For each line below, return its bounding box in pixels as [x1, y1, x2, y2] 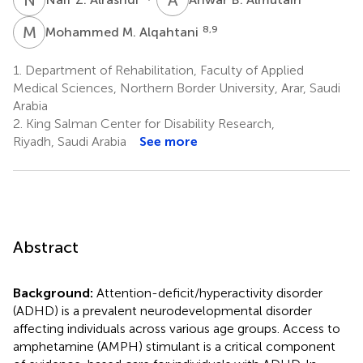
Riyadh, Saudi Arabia [13, 133, 126, 149]
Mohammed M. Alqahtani [45, 23, 202, 40]
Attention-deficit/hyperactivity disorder [96, 284, 322, 301]
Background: [13, 284, 96, 301]
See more [139, 133, 198, 149]
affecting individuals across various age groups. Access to [13, 320, 340, 336]
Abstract [13, 237, 79, 257]
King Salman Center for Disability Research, [23, 115, 275, 131]
